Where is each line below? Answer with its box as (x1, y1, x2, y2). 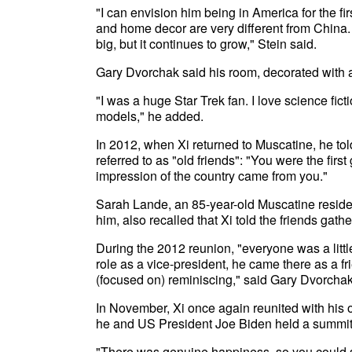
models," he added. (96, 107, 203, 125)
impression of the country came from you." (96, 167, 328, 185)
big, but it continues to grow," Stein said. (96, 35, 317, 53)
